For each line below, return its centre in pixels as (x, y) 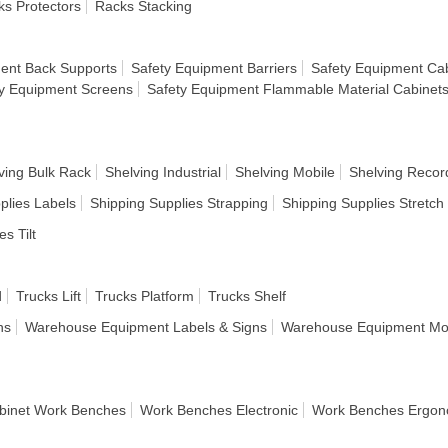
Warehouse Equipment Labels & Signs (146, 327)
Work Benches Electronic (219, 410)
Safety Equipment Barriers (214, 68)
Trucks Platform (144, 296)
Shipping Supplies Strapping (179, 203)
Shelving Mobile (285, 172)
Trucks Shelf (247, 296)
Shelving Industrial (163, 172)
